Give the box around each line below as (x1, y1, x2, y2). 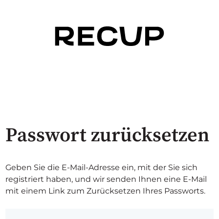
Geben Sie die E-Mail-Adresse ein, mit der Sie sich (5, 163, 198, 173)
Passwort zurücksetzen (5, 123, 210, 148)
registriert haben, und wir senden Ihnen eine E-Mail (5, 175, 207, 184)
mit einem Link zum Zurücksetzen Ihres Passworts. (5, 186, 206, 196)
